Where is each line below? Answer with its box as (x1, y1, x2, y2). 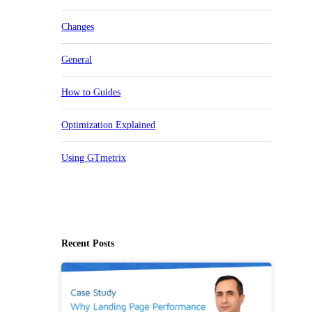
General (61, 54, 92, 65)
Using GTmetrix (61, 152, 126, 163)
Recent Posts (61, 238, 114, 249)
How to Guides (61, 86, 120, 97)
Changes (61, 21, 94, 32)
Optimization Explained (61, 119, 155, 130)
